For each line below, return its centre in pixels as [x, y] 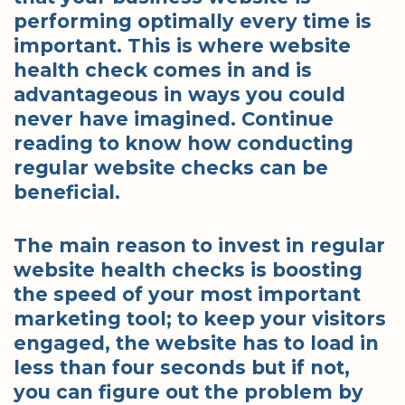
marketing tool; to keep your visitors [200, 318]
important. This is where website [182, 46]
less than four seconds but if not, [182, 367]
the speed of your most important [187, 294]
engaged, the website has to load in [196, 343]
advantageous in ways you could [179, 95]
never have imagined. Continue [174, 119]
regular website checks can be [171, 168]
